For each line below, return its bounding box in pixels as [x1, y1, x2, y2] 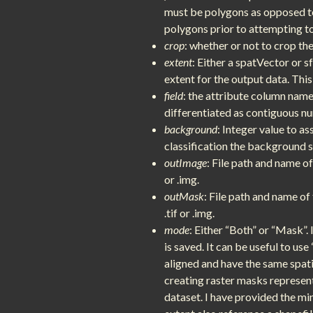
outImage [163, 155, 207, 169]
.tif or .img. [163, 205, 214, 219]
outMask [163, 189, 204, 203]
